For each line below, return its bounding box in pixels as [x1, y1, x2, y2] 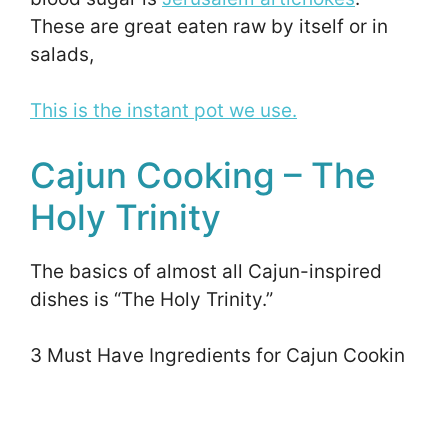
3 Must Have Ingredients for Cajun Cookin [30, 343, 405, 367]
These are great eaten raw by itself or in [30, 14, 388, 38]
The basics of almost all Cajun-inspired [30, 259, 382, 283]
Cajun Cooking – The [30, 153, 376, 196]
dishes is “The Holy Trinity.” [30, 287, 278, 311]
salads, [30, 42, 99, 66]
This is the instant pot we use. [30, 99, 297, 123]
